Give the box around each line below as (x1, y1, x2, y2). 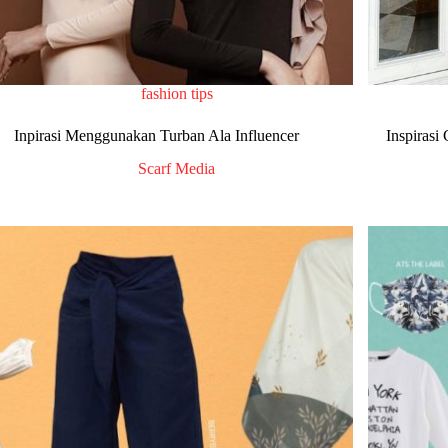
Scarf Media (138, 160, 216, 178)
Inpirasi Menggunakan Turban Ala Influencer (14, 127, 300, 145)
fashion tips (140, 85, 213, 103)
